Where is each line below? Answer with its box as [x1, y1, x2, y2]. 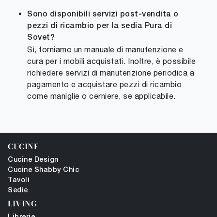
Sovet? [27, 34, 55, 42]
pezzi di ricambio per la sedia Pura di [27, 23, 172, 30]
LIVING [8, 198, 36, 210]
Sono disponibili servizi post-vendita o [27, 11, 179, 18]
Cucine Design [8, 157, 59, 164]
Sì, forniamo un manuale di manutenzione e [27, 45, 184, 54]
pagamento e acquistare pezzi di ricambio [27, 80, 182, 89]
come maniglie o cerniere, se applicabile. [27, 92, 176, 101]
